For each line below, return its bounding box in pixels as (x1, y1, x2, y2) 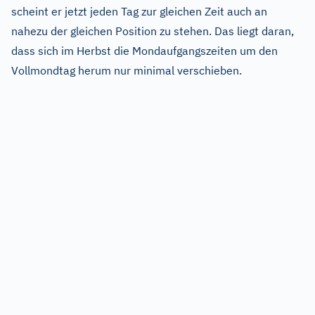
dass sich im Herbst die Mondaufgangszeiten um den (11, 44, 278, 58)
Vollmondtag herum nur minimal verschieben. (11, 63, 242, 77)
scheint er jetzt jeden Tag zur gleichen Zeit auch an (11, 4, 267, 18)
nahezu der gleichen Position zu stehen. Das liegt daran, (11, 24, 294, 38)
